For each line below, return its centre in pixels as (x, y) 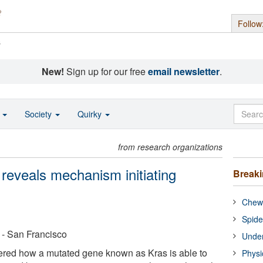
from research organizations (171, 147)
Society (39, 114)
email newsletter (183, 71)
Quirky (91, 114)
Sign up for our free (106, 71)
